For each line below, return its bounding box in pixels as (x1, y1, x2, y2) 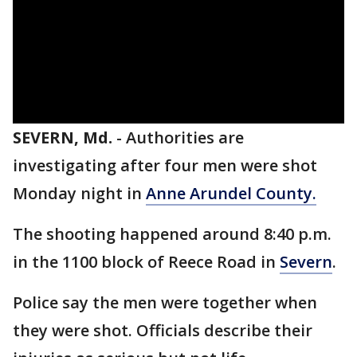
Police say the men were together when (13, 292, 317, 313)
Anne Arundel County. (146, 182, 316, 204)
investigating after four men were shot (13, 155, 317, 176)
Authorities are (126, 127, 244, 148)
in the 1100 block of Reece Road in (13, 251, 280, 273)
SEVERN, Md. (13, 127, 112, 148)
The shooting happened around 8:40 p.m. (13, 223, 331, 245)
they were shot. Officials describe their (13, 320, 312, 341)
